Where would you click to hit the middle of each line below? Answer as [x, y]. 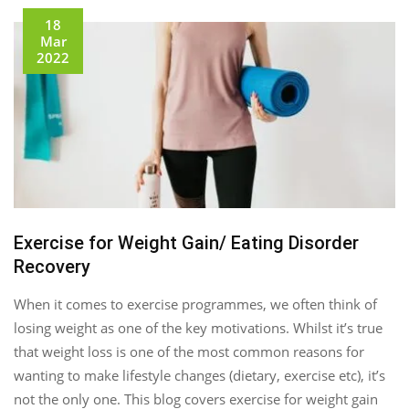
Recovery [52, 266]
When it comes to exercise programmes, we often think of [195, 304]
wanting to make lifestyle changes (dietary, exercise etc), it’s [199, 375]
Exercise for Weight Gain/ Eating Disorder [186, 242]
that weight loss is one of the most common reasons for [189, 351]
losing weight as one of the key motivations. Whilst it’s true [198, 327]
